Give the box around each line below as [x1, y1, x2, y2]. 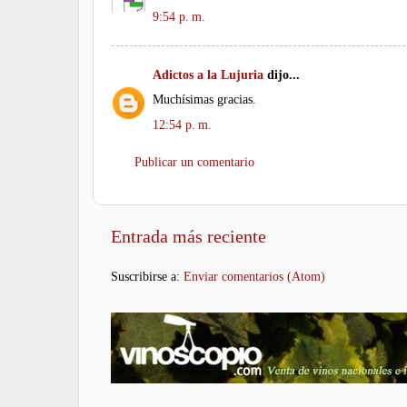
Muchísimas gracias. [153, 92, 256, 107]
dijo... [263, 67, 300, 83]
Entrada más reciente [111, 226, 266, 247]
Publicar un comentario [134, 154, 254, 170]
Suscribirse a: [111, 269, 184, 284]
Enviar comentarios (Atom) [184, 269, 325, 284]
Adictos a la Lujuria [153, 67, 263, 83]
